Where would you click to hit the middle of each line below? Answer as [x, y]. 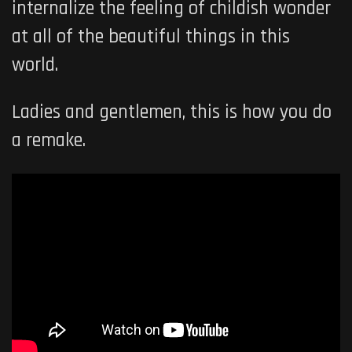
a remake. [49, 141]
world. [35, 66]
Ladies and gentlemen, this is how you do [172, 113]
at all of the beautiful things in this [151, 37]
